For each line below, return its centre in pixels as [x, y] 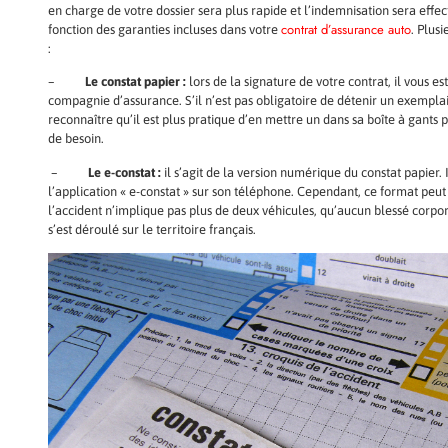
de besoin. [76, 139]
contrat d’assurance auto [346, 29]
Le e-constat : [123, 172]
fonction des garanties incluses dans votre [164, 29]
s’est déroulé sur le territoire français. [153, 229]
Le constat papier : [135, 82]
